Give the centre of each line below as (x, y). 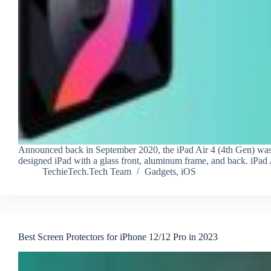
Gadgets (160, 172)
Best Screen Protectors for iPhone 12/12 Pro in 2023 (118, 237)
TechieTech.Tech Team (87, 172)
